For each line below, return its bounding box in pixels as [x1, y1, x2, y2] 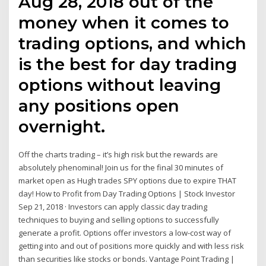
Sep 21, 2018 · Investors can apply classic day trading [18, 201, 208, 213]
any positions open [18, 96, 180, 116]
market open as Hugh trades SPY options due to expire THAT [18, 175, 237, 186]
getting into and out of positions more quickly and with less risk [18, 240, 245, 252]
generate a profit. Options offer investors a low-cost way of [18, 227, 232, 239]
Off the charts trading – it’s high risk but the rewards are [18, 149, 218, 160]
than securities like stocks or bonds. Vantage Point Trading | [18, 254, 235, 265]
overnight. [18, 116, 106, 137]
